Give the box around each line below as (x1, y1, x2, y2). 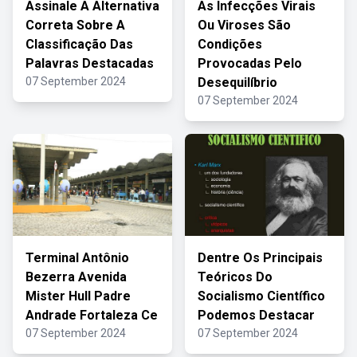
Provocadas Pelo (198, 56, 302, 71)
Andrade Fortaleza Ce (25, 308, 158, 323)
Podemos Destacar (198, 308, 315, 323)
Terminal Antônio (25, 250, 129, 265)
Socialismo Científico (198, 288, 325, 304)
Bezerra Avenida (25, 269, 127, 284)
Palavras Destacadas (25, 56, 154, 71)
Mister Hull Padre (25, 288, 131, 304)
